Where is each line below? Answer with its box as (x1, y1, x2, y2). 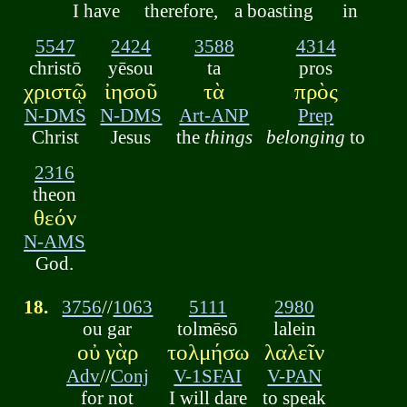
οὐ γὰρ (76, 340, 138, 365)
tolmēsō (177, 318, 239, 340)
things (203, 125, 253, 147)
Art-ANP (179, 104, 250, 125)
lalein (273, 318, 316, 340)
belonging (266, 125, 346, 147)
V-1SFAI (174, 365, 243, 387)
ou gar (83, 318, 133, 340)
